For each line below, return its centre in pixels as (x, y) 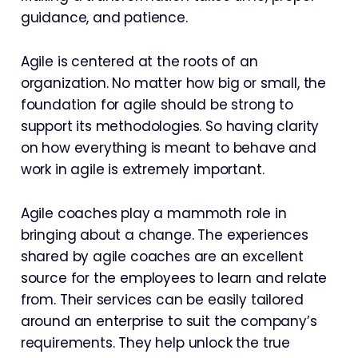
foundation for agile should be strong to (157, 105)
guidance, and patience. (104, 18)
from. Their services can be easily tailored (162, 300)
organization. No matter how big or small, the (173, 83)
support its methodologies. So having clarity (170, 126)
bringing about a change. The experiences (164, 235)
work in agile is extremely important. (142, 169)
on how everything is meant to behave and (168, 148)
